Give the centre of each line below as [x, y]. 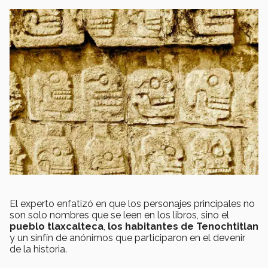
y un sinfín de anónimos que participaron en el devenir [127, 238]
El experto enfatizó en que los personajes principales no [132, 204]
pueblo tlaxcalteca [57, 227]
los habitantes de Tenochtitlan [183, 227]
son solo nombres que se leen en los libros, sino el [119, 215]
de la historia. [38, 249]
